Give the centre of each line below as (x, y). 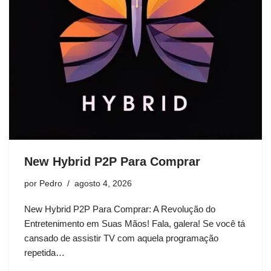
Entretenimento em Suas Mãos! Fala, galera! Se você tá (135, 224)
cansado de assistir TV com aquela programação (121, 238)
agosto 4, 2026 (103, 184)
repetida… (46, 253)
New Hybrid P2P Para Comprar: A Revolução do (120, 209)
